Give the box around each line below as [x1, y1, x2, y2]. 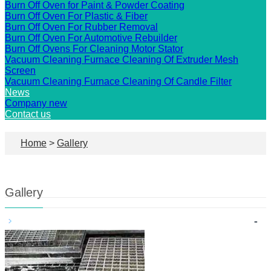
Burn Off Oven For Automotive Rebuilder [5, 33, 177, 43]
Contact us [5, 109, 51, 119]
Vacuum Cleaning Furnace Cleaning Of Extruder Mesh [5, 54, 238, 65]
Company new [5, 98, 67, 108]
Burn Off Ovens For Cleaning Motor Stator [5, 44, 183, 54]
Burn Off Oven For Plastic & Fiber [5, 11, 148, 21]
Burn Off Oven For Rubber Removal [5, 22, 158, 32]
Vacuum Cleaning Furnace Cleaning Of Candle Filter [5, 76, 232, 87]
